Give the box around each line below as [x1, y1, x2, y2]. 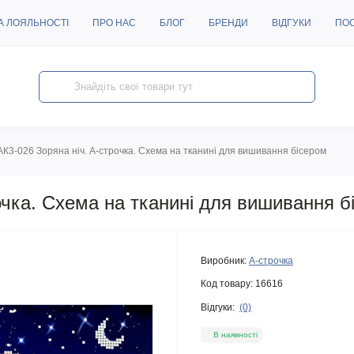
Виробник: [201, 255, 247, 266]
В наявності [213, 330, 258, 339]
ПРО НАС [92, 17, 136, 28]
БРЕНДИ [209, 17, 248, 28]
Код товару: [201, 278, 253, 289]
